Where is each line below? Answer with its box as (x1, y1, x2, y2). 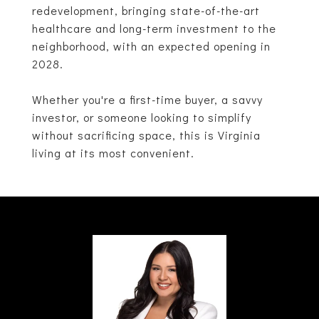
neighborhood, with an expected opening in (32, 38, 271, 53)
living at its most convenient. (32, 145, 194, 160)
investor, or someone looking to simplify (32, 110, 251, 125)
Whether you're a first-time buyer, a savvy (32, 92, 263, 107)
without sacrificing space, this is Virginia (32, 127, 261, 142)
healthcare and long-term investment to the (32, 21, 276, 36)
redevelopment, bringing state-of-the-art (32, 3, 260, 18)
